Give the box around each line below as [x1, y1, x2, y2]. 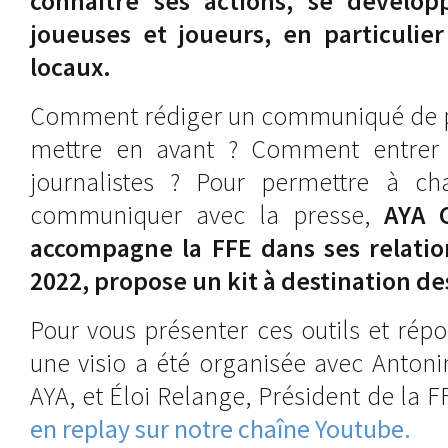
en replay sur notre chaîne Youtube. [30, 411, 411, 445]
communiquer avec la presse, [30, 197, 384, 231]
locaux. [30, 49, 111, 83]
